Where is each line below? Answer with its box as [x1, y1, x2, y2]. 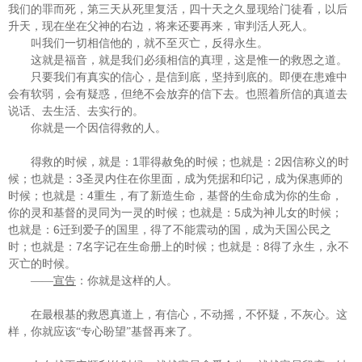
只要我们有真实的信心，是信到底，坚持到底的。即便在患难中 [31, 71, 347, 83]
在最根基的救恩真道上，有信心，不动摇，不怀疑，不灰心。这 [31, 309, 347, 321]
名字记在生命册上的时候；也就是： [82, 241, 263, 253]
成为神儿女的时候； [241, 207, 343, 219]
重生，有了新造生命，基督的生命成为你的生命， [94, 190, 343, 202]
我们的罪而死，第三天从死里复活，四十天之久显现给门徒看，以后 [8, 3, 347, 15]
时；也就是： [8, 241, 76, 253]
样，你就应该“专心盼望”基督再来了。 [8, 326, 199, 338]
